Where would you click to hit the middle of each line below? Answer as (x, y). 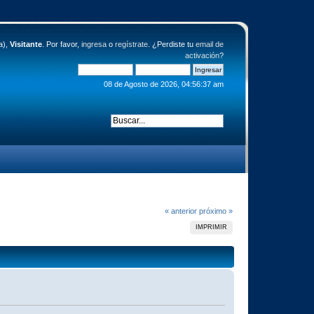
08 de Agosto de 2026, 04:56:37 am (163, 84)
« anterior (180, 211)
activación (202, 55)
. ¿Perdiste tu (171, 44)
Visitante (26, 44)
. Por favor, (61, 44)
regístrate (131, 44)
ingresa (94, 44)
